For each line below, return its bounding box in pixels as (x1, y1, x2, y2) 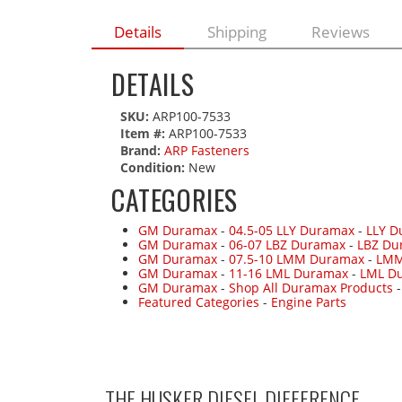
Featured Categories (138, 293, 259, 311)
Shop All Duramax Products (229, 279, 393, 297)
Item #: (120, 125, 169, 143)
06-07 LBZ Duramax (229, 236, 345, 254)
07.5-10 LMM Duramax (229, 250, 364, 268)
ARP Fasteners (164, 142, 249, 160)
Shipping (206, 22, 267, 43)
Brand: (120, 142, 161, 160)
